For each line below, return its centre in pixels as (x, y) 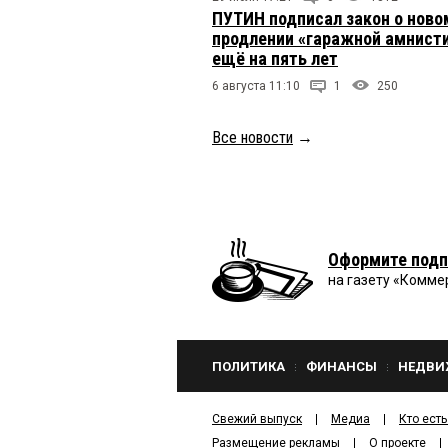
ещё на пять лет (275, 58)
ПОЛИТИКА (248, 366)
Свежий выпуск (257, 418)
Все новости (252, 137)
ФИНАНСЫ (341, 366)
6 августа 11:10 (256, 85)
